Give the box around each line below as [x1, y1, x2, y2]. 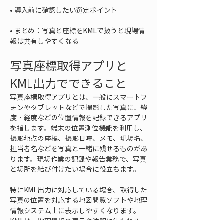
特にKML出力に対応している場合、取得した [10, 185, 147, 194]
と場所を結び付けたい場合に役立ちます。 [10, 164, 140, 174]
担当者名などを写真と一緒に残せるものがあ [10, 143, 147, 153]
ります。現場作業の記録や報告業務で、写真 [10, 154, 146, 164]
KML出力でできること [10, 74, 127, 92]
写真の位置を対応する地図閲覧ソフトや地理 [10, 195, 147, 205]
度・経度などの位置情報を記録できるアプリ [10, 112, 147, 122]
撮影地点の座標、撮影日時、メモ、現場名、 [10, 133, 147, 143]
